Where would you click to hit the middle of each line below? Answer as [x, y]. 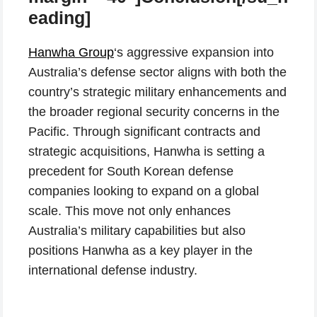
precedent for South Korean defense [131, 171]
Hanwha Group [71, 52]
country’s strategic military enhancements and [157, 92]
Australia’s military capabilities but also [137, 230]
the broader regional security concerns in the [154, 111]
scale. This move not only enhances [129, 211]
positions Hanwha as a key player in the [140, 250]
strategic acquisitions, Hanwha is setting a [146, 151]
